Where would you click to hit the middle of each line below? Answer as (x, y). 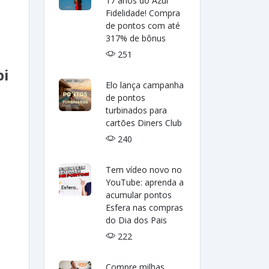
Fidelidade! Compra (143, 13)
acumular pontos (139, 195)
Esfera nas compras (145, 207)
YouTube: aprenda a (145, 182)
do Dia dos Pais (137, 220)
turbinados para (137, 110)
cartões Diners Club (144, 123)
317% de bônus (136, 38)
